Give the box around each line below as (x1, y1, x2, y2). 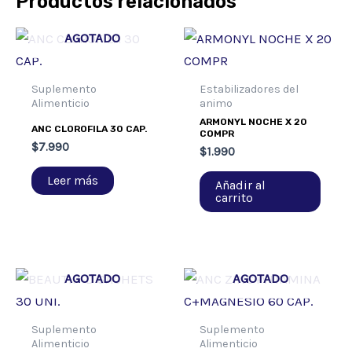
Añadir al (215, 178, 266, 193)
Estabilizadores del (200, 82, 299, 96)
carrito (215, 190, 254, 206)
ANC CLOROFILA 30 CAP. (31, 123, 148, 134)
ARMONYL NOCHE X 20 (200, 115, 308, 127)
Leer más (47, 173, 99, 189)
